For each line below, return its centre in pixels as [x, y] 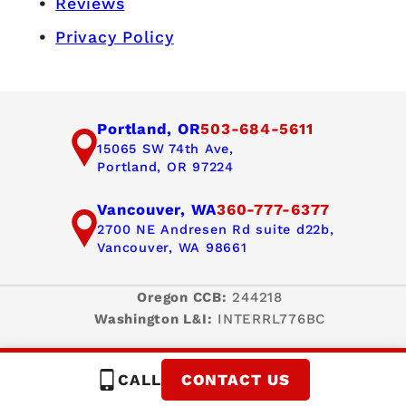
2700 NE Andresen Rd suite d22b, [216, 230]
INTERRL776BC [269, 319]
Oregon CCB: [182, 298]
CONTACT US [236, 380]
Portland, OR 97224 [165, 167]
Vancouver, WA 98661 [172, 248]
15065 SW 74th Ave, [165, 149]
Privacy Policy [115, 37]
